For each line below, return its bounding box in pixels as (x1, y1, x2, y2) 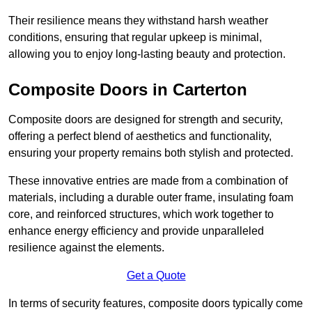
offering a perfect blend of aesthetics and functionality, (8, 130, 272, 143)
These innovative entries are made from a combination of (8, 175, 288, 187)
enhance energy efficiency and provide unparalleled (8, 225, 264, 237)
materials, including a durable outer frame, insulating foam (8, 192, 293, 204)
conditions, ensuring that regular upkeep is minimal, (8, 31, 262, 44)
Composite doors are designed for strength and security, (8, 114, 283, 126)
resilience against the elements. (8, 242, 164, 254)
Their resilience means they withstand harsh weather (8, 15, 268, 27)
